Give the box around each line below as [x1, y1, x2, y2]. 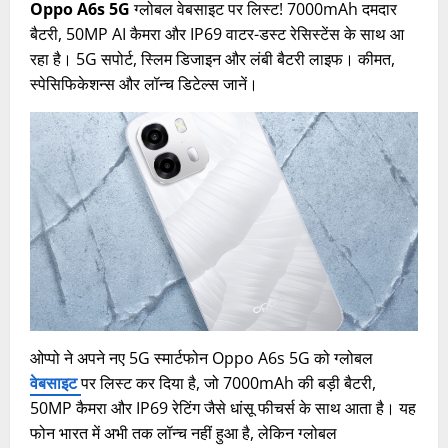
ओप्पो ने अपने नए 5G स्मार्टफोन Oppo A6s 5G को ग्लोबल [30, 346, 373, 369]
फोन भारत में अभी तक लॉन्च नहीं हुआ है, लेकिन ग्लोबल [30, 421, 337, 444]
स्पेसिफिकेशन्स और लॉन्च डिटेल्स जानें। [30, 73, 258, 96]
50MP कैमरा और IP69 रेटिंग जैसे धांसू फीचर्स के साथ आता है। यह [30, 396, 416, 419]
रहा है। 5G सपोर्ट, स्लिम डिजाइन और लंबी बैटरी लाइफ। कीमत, [30, 48, 395, 71]
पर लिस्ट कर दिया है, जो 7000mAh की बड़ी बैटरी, [81, 371, 376, 394]
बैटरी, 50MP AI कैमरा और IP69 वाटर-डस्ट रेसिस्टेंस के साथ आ [30, 23, 404, 46]
